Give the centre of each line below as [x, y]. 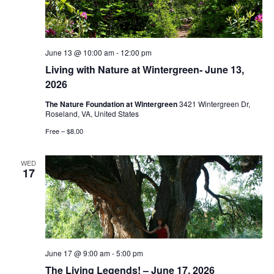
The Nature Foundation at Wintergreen [112, 104]
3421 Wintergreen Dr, [214, 103]
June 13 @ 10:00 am [80, 52]
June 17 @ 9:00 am [77, 253]
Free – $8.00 [64, 131]
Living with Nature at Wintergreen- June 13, [144, 69]
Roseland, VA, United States [92, 113]
